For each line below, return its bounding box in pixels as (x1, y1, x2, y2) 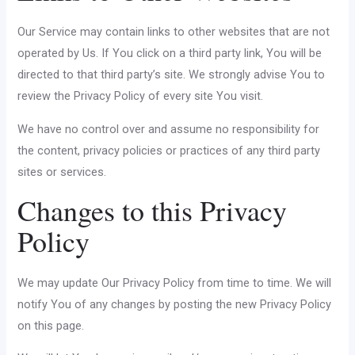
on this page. (17, 318, 85, 333)
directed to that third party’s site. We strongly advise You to (17, 67, 326, 82)
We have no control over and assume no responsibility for (17, 122, 320, 136)
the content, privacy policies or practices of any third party (17, 143, 321, 158)
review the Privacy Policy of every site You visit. (17, 89, 264, 104)
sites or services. (17, 165, 107, 179)
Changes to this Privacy (17, 190, 288, 229)
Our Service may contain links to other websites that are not (17, 25, 330, 40)
